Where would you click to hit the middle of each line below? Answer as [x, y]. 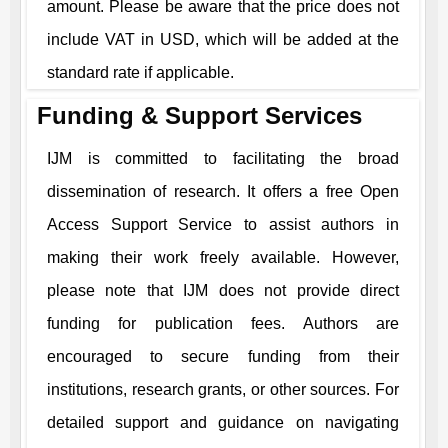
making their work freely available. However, [223, 257]
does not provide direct [304, 290]
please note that [115, 290]
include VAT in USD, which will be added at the [223, 39]
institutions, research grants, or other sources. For [223, 389]
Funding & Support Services [199, 115]
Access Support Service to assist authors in [223, 224]
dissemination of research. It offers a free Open [223, 191]
